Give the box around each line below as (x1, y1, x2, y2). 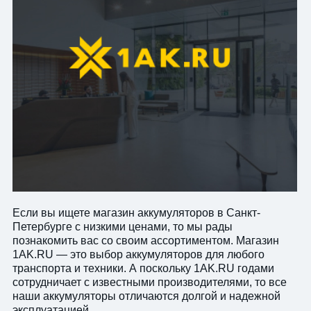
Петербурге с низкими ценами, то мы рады (12, 220, 233, 233)
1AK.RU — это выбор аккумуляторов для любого (12, 248, 264, 260)
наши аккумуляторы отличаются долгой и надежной (12, 289, 280, 302)
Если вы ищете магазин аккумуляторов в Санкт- (12, 206, 260, 219)
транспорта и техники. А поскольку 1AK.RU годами (12, 262, 274, 274)
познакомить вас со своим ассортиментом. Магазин (12, 234, 279, 246)
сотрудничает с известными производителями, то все (12, 276, 287, 288)
